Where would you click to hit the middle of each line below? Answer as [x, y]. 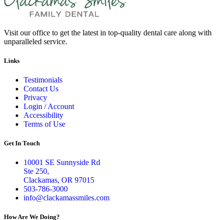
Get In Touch [22, 143]
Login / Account [49, 106]
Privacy [35, 97]
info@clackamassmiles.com [67, 198]
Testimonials [43, 80]
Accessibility [43, 115]
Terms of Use [44, 124]
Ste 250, [36, 171]
